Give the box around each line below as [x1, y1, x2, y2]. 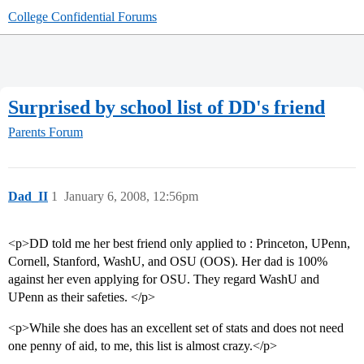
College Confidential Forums [8, 10, 157, 24]
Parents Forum [8, 125, 83, 140]
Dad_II [8, 189, 48, 204]
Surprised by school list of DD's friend [8, 96, 325, 118]
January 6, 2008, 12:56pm [64, 189, 198, 204]
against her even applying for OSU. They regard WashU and [8, 272, 319, 287]
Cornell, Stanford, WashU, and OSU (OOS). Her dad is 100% [8, 254, 327, 269]
